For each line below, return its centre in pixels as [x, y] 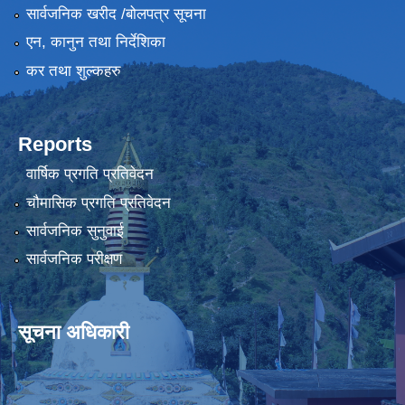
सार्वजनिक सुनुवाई [75, 231]
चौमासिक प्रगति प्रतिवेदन [98, 202]
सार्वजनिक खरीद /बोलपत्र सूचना [116, 14]
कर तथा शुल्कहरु [73, 71]
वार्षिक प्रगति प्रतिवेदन [89, 174]
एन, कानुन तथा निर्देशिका [95, 42]
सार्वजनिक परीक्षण [74, 259]
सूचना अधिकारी [74, 333]
